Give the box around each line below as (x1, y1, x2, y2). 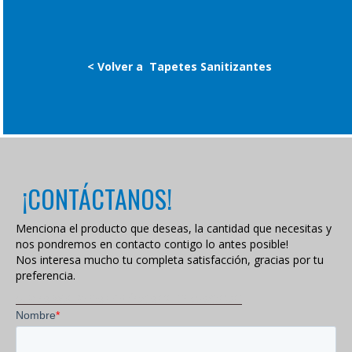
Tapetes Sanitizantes (148, 59, 272, 75)
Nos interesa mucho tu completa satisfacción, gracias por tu (16, 252, 324, 268)
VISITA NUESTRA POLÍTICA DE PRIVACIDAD (16, 293, 242, 306)
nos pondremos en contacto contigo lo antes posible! (16, 236, 288, 252)
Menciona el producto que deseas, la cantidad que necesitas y (16, 221, 332, 236)
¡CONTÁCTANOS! (22, 180, 173, 218)
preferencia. (16, 268, 75, 284)
